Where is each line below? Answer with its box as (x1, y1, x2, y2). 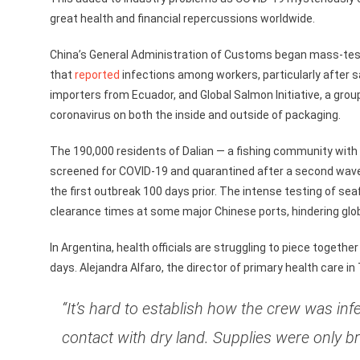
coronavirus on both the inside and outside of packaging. (50, 108, 341, 121)
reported (75, 68, 120, 81)
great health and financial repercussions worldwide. (50, 12, 315, 25)
